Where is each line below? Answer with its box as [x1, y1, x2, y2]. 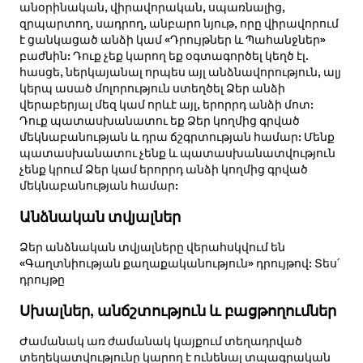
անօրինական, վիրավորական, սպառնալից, [19, 2, 285, 14]
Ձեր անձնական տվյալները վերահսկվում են [19, 241, 285, 254]
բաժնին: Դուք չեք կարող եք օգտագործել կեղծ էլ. [19, 50, 309, 62]
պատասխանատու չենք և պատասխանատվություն [19, 147, 335, 160]
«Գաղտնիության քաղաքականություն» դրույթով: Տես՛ [19, 258, 340, 270]
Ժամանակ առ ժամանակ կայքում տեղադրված [19, 335, 302, 348]
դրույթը [19, 274, 65, 286]
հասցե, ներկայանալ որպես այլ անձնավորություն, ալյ [19, 66, 341, 79]
